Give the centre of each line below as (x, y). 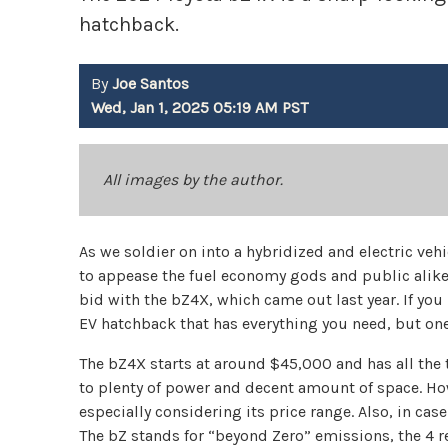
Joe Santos (151, 84)
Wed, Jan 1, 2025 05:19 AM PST (200, 108)
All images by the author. (193, 180)
